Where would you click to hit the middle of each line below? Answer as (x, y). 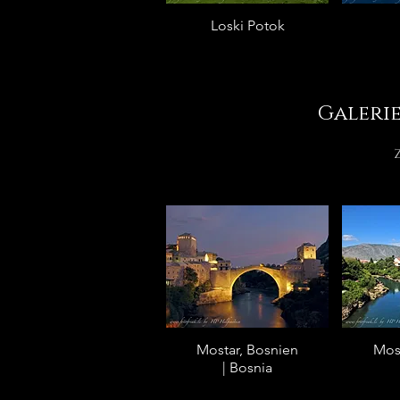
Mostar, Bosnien (247, 349)
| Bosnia (247, 367)
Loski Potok (247, 25)
